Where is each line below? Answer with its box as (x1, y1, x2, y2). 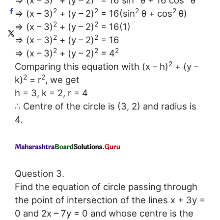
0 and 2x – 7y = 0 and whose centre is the (15, 207, 193, 219)
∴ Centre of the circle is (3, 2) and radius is (15, 101, 196, 112)
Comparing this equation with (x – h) (15, 61, 168, 72)
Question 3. (15, 167, 64, 179)
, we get (45, 74, 80, 85)
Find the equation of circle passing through (15, 181, 197, 192)
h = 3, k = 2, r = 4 (15, 87, 88, 99)
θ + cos (139, 8, 172, 19)
